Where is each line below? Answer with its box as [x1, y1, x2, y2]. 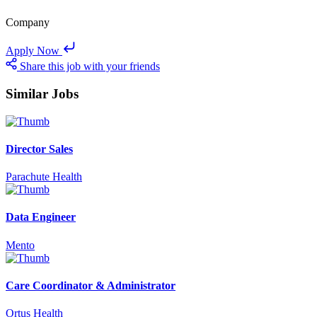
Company [6, 16, 50, 29]
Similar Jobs [6, 86, 79, 101]
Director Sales [6, 142, 73, 155]
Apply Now [6, 45, 59, 57]
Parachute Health [6, 171, 82, 183]
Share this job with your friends [20, 60, 160, 73]
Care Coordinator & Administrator [6, 279, 175, 292]
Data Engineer [6, 211, 76, 224]
